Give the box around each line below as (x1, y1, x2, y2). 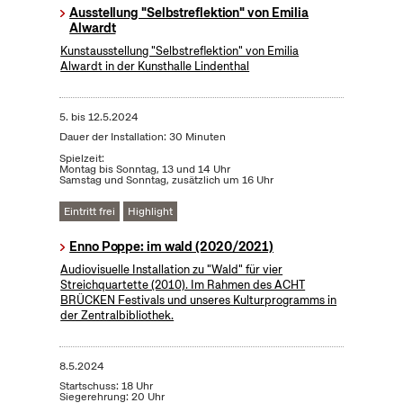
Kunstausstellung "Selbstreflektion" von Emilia (60, 43, 300, 59)
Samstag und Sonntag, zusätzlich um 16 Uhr (58, 173, 273, 188)
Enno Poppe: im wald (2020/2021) (69, 238, 274, 255)
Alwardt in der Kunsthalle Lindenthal (60, 58, 250, 75)
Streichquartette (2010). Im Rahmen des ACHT (60, 277, 306, 293)
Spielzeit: (58, 151, 104, 166)
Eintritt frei (63, 204, 115, 219)
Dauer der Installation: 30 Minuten (58, 130, 226, 145)
